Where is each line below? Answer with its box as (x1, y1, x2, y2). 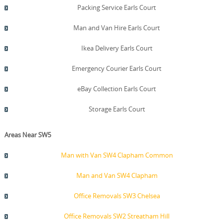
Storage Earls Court (88, 105, 145, 114)
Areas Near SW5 (4, 130, 51, 140)
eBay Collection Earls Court (77, 84, 157, 94)
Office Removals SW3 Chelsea (73, 191, 160, 201)
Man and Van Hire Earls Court (73, 23, 161, 33)
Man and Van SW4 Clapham (76, 171, 158, 180)
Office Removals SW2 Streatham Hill (64, 212, 170, 221)
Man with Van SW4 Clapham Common (60, 151, 173, 160)
